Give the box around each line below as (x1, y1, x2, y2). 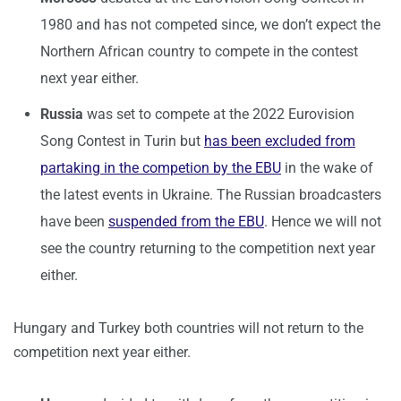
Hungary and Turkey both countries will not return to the (13, 320, 363, 337)
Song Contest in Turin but (40, 132, 204, 150)
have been (40, 213, 108, 231)
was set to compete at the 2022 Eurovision (83, 106, 354, 124)
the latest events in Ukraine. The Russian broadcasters (40, 186, 381, 204)
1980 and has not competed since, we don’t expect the (40, 16, 380, 34)
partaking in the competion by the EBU (40, 159, 281, 177)
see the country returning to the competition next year (40, 240, 375, 258)
